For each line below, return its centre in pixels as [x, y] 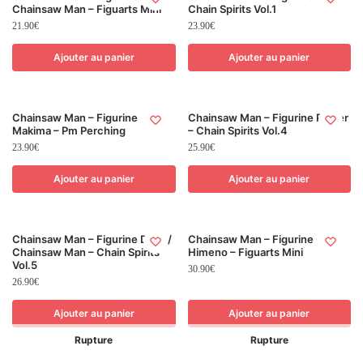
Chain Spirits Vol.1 [232, 9]
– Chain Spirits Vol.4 [237, 130]
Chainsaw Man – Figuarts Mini [87, 9]
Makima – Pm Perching [69, 130]
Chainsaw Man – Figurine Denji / [92, 239]
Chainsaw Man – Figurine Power [268, 117]
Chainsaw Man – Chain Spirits [86, 252]
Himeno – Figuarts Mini [245, 252]
